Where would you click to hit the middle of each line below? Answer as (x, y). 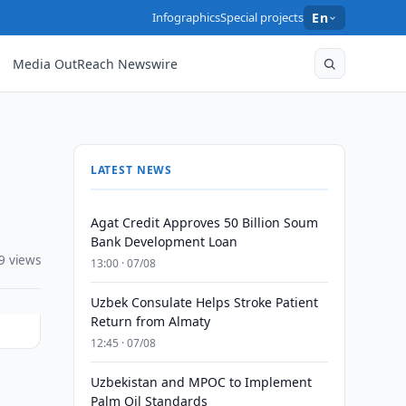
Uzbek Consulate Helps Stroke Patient (204, 302)
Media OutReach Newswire (96, 63)
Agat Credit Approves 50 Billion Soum (204, 222)
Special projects (262, 17)
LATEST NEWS (131, 170)
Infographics (187, 17)
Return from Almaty (150, 321)
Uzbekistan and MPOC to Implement (201, 382)
